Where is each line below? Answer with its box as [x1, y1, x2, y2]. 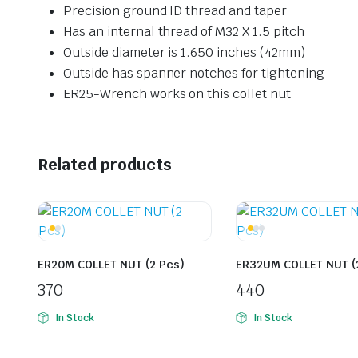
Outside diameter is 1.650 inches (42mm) [63, 44, 305, 62]
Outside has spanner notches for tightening [63, 65, 324, 82]
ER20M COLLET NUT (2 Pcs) [38, 257, 185, 272]
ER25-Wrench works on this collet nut [63, 86, 291, 103]
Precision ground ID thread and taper [63, 2, 287, 20]
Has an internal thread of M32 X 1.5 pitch [63, 23, 304, 41]
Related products [38, 154, 172, 176]
